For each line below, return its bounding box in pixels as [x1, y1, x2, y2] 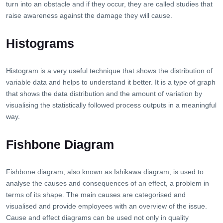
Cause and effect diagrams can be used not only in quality [6, 214, 189, 222]
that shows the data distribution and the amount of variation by [6, 90, 202, 98]
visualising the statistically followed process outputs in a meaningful [6, 101, 217, 110]
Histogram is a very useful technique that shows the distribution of [6, 67, 213, 75]
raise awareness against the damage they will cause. [6, 11, 172, 20]
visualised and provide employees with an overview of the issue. [6, 202, 207, 211]
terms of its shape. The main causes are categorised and [6, 191, 186, 199]
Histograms [6, 36, 74, 51]
